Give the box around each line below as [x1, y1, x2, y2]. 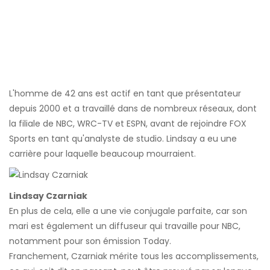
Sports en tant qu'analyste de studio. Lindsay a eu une [9, 133, 237, 145]
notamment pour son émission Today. [9, 235, 171, 248]
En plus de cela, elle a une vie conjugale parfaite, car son [9, 205, 247, 218]
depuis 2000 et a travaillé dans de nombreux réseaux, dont [9, 102, 257, 115]
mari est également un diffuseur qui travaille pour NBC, [9, 220, 240, 233]
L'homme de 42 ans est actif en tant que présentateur [9, 87, 241, 100]
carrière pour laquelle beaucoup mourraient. [9, 148, 196, 160]
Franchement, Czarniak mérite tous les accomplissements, [9, 250, 259, 263]
